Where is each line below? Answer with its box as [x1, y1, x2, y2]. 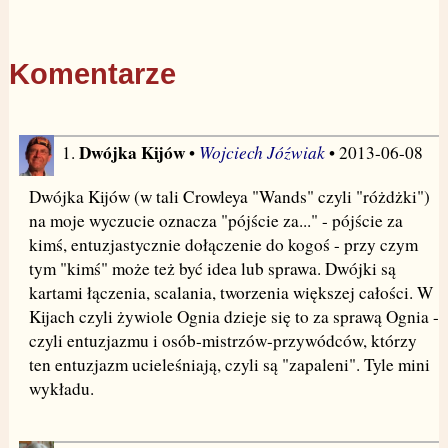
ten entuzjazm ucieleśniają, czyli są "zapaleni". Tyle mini [28, 353, 430, 377]
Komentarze [8, 58, 176, 91]
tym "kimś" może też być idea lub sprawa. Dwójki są [28, 257, 396, 281]
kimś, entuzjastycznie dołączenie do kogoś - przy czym [28, 233, 418, 257]
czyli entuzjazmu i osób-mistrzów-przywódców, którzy [28, 329, 417, 353]
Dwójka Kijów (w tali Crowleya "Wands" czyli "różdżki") [28, 185, 430, 209]
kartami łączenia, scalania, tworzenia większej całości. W [28, 281, 433, 305]
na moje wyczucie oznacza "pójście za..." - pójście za [28, 209, 403, 233]
